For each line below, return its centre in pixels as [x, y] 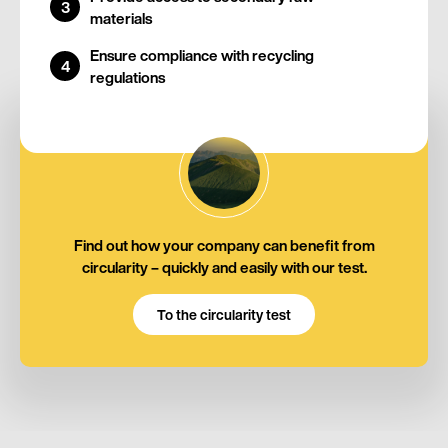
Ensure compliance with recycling [202, 55]
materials [121, 18]
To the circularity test [224, 314]
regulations [127, 77]
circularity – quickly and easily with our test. [224, 267]
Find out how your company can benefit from [224, 245]
